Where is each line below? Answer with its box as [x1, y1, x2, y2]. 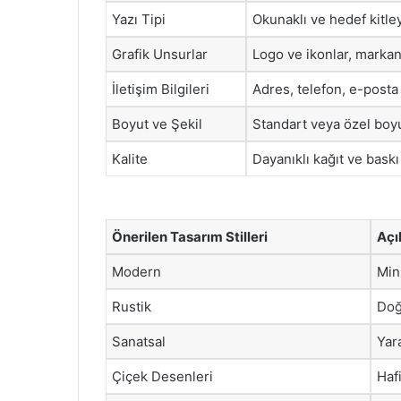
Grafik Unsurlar [112, 46, 208, 63]
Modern [112, 262, 161, 280]
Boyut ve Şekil [112, 115, 202, 132]
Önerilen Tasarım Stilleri [112, 227, 268, 245]
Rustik [112, 297, 151, 315]
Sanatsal [112, 332, 166, 350]
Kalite [112, 150, 148, 167]
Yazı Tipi [112, 11, 166, 28]
